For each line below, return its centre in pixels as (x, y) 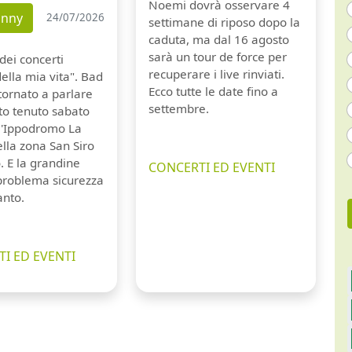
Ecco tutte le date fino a (213, 91)
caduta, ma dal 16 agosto (218, 39)
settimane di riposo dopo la (224, 22)
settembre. (178, 108)
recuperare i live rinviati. (216, 73)
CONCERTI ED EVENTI (211, 167)
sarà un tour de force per (217, 56)
